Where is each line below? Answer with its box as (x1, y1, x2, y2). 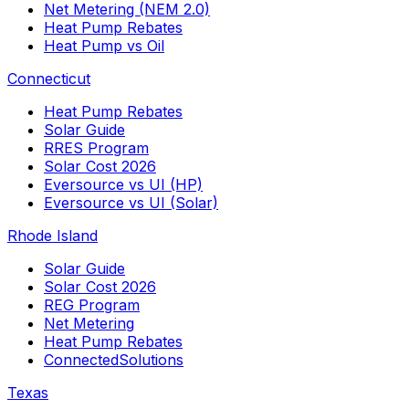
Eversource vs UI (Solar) (44, 194, 218, 213)
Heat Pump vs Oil (44, 37, 164, 56)
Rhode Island (7, 226, 98, 246)
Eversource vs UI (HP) (44, 175, 203, 194)
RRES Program (44, 139, 149, 158)
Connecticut (7, 69, 90, 89)
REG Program (44, 296, 140, 315)
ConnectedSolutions (44, 351, 184, 370)
